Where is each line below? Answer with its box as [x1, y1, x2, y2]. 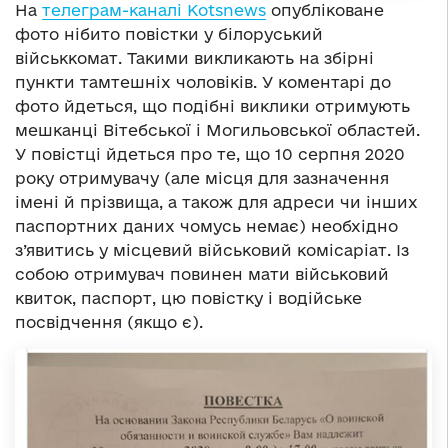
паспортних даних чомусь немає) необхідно [15, 216, 398, 235]
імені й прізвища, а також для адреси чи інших [15, 192, 418, 211]
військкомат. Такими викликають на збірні [15, 48, 374, 67]
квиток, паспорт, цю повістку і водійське [15, 288, 362, 307]
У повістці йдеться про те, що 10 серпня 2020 [15, 144, 405, 163]
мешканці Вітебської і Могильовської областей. [15, 120, 420, 139]
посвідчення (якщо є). [15, 312, 203, 331]
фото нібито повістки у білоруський [15, 24, 323, 43]
